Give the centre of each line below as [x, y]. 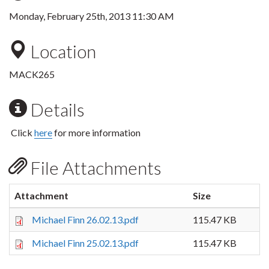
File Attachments [94, 168]
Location [62, 51]
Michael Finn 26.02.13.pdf [85, 219]
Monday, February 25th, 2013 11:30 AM [92, 16]
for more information [96, 132]
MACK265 [32, 74]
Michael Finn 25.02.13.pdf [85, 243]
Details [56, 109]
